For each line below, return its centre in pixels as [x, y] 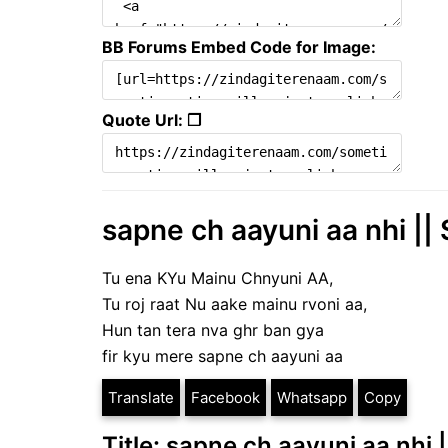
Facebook [225, 398]
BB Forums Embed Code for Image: [239, 47]
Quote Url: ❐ [151, 120]
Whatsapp [312, 398]
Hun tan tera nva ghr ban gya [213, 330]
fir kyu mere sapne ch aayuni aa [222, 356]
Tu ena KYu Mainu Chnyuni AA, [217, 278]
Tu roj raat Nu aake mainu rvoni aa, [234, 304]
